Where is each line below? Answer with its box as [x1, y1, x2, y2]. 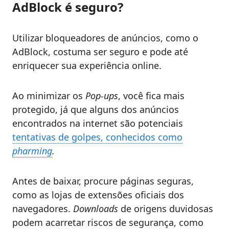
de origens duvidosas [118, 202, 213, 215]
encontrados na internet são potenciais [12, 117, 183, 130]
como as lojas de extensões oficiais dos [12, 189, 184, 201]
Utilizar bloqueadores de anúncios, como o [12, 32, 198, 44]
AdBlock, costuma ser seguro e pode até [12, 45, 188, 58]
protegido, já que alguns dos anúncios [12, 103, 179, 116]
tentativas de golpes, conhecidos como [12, 131, 182, 144]
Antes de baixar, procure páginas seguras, [12, 175, 194, 188]
